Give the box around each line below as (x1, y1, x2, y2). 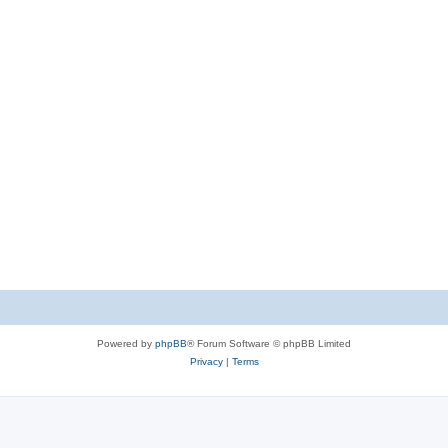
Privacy (189, 355, 223, 367)
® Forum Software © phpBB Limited (187, 337, 351, 349)
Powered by (97, 337, 155, 349)
